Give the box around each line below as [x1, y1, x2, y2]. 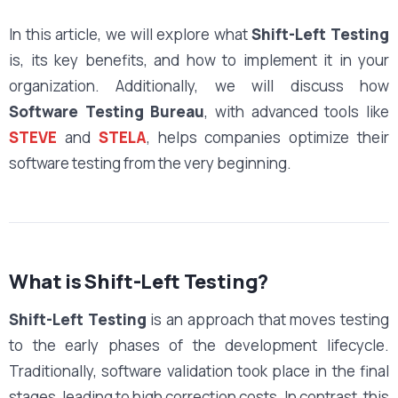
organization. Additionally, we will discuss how [9, 75, 389, 96]
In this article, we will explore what [9, 23, 252, 44]
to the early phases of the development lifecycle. [9, 334, 389, 355]
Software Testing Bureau [9, 100, 205, 122]
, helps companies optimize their [146, 126, 390, 147]
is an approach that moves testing [146, 308, 390, 330]
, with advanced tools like [204, 100, 390, 122]
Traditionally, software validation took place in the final [9, 360, 389, 381]
